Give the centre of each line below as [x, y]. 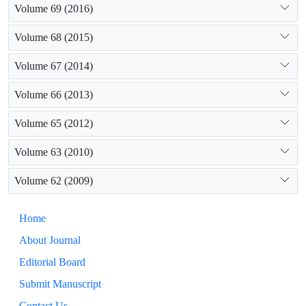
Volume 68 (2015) [54, 38]
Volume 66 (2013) [54, 95]
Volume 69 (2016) [54, 9]
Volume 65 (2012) [54, 124]
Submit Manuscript [60, 283]
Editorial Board [52, 262]
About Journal [50, 240]
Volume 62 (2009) [54, 181]
